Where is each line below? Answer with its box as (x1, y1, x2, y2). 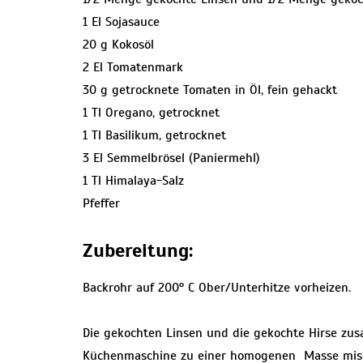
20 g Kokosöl (83, 36, 154, 53)
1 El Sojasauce (83, 13, 160, 30)
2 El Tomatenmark (83, 58, 183, 75)
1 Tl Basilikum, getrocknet (83, 126, 226, 143)
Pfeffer (83, 194, 120, 211)
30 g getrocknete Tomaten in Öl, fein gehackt (83, 81, 337, 98)
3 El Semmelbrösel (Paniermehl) (83, 149, 260, 166)
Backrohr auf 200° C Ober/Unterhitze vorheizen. (83, 279, 351, 296)
